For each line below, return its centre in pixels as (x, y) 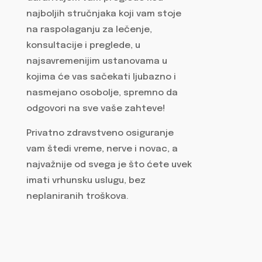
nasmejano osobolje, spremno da (102, 93)
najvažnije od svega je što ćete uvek (109, 165)
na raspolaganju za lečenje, (89, 30)
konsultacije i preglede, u (83, 45)
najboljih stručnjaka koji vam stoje (104, 14)
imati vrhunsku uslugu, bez (86, 181)
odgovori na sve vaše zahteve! (96, 108)
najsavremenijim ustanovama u (96, 61)
